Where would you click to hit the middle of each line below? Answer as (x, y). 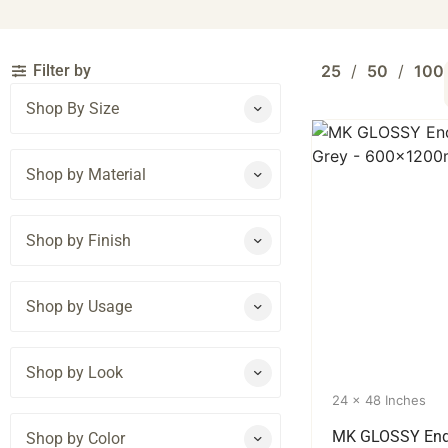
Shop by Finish (78, 240)
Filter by (61, 70)
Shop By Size (72, 108)
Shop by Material (86, 174)
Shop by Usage (79, 306)
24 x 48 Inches (379, 400)
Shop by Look (74, 372)
